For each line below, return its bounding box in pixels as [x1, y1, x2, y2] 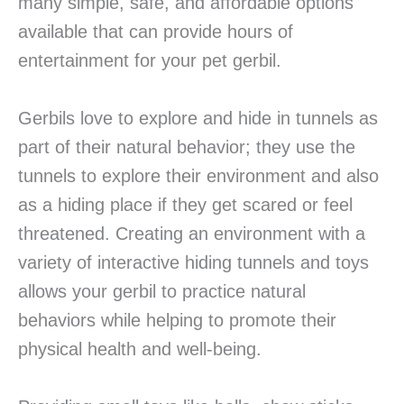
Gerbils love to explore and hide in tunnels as [18, 108, 378, 129]
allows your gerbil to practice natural [18, 281, 306, 302]
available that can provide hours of [18, 22, 293, 42]
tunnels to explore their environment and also [18, 166, 379, 187]
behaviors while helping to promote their [18, 310, 336, 331]
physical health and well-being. [18, 339, 262, 360]
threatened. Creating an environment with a [18, 224, 365, 244]
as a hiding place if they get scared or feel [18, 195, 353, 216]
